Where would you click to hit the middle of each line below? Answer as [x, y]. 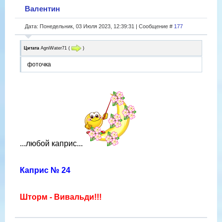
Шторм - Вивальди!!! [61, 197]
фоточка [39, 65]
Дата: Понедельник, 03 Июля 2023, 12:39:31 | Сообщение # [99, 26]
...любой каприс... [52, 144]
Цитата [31, 48]
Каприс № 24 [45, 170]
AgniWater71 [54, 48]
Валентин [42, 8]
